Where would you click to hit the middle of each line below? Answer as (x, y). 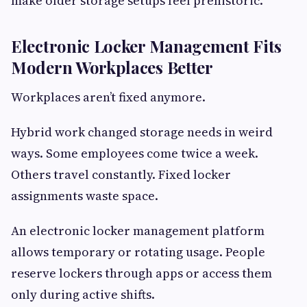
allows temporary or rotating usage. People (138, 252)
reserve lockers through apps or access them (142, 273)
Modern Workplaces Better (112, 67)
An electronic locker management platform (138, 231)
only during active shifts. (83, 295)
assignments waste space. (85, 196)
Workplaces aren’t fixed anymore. (108, 97)
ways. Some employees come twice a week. (135, 153)
